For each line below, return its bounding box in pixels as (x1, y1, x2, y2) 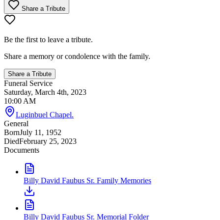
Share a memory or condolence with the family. (4, 52, 150, 60)
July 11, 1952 (20, 128, 61, 137)
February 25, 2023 (19, 137, 77, 145)
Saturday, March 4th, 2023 (4, 87, 86, 96)
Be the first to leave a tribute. (4, 35, 93, 44)
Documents (4, 145, 39, 154)
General (4, 119, 28, 128)
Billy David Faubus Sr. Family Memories (24, 176, 151, 185)
